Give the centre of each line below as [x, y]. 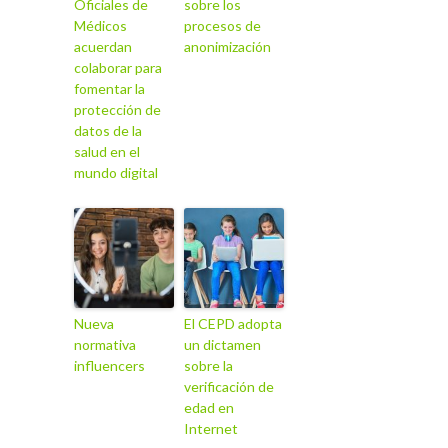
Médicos [100, 25]
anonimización [227, 46]
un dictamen [222, 344]
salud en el [107, 151]
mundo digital [116, 172]
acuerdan [103, 46]
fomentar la [109, 88]
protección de [117, 109]
